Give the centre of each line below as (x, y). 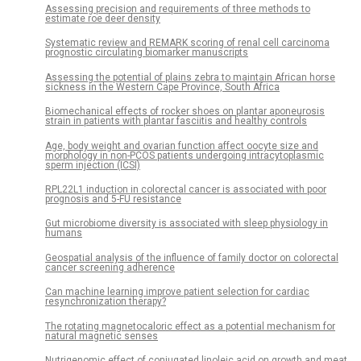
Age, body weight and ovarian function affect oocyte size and (182, 145)
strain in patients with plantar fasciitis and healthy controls (176, 121)
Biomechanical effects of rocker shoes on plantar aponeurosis (185, 112)
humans (64, 233)
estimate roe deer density (103, 18)
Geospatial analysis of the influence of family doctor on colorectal (192, 257)
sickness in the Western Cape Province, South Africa (162, 87)
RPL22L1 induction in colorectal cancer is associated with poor (186, 190)
